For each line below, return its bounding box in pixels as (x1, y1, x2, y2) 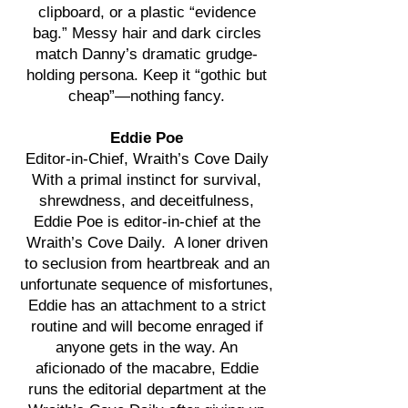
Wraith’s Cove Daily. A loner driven (25, 234, 268, 251)
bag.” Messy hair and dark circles (32, 25, 261, 42)
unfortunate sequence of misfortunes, (20, 276, 273, 293)
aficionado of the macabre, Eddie (35, 360, 259, 377)
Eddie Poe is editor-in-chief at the (33, 213, 260, 230)
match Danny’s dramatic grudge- (36, 46, 258, 63)
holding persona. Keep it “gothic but (26, 66, 267, 84)
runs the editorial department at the (27, 381, 266, 398)
